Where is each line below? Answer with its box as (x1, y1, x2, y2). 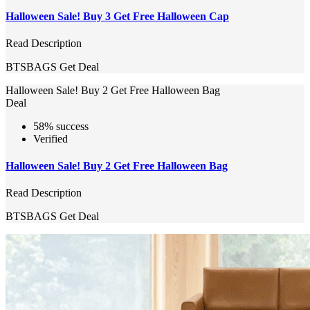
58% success (33, 120, 89, 132)
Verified (33, 132, 68, 145)
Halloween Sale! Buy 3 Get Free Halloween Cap (6, 10, 229, 22)
